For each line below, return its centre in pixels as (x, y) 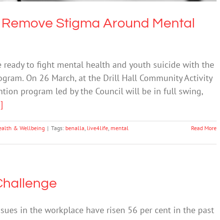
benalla (75, 128)
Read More (204, 128)
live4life (97, 128)
